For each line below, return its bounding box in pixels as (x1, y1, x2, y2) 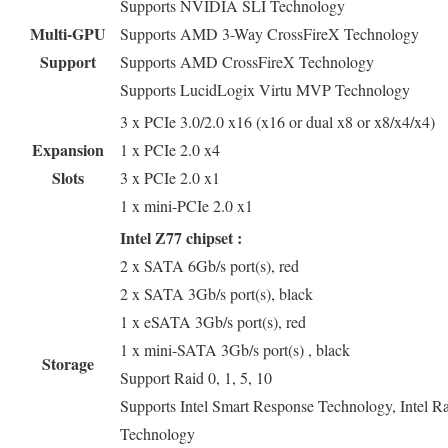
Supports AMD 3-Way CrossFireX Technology (120, 22, 419, 44)
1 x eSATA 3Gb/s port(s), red (120, 310, 306, 332)
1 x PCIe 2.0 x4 (120, 138, 220, 160)
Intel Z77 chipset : (120, 225, 242, 249)
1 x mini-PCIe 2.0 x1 (120, 194, 253, 216)
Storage (41, 351, 94, 375)
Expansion (31, 137, 104, 161)
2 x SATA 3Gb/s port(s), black (120, 282, 313, 304)
